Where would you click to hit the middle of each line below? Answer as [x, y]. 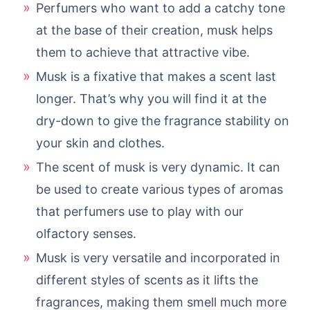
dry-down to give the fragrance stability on [163, 120]
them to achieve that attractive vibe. [143, 52]
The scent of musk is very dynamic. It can [158, 167]
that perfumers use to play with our [140, 211]
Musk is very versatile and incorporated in [158, 257]
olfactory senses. [86, 233]
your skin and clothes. [100, 143]
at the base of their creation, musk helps [154, 30]
